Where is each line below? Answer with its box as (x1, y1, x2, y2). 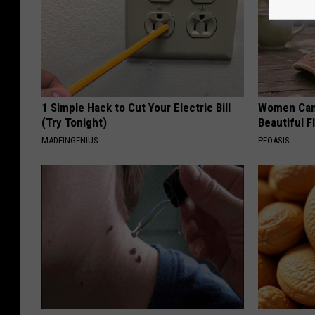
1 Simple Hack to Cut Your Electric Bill (41, 100, 231, 115)
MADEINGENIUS (41, 134, 98, 146)
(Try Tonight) (41, 115, 107, 129)
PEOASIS (258, 134, 290, 146)
